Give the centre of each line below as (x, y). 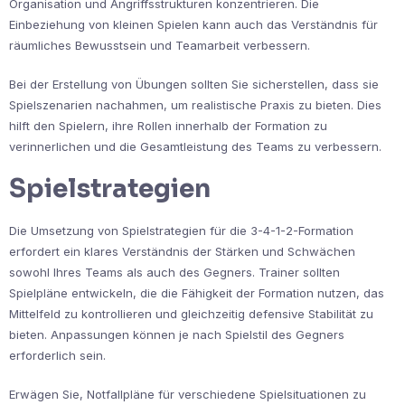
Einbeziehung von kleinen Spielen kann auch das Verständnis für (193, 25)
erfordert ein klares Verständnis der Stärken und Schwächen (182, 252)
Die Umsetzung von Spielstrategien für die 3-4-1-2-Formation (181, 231)
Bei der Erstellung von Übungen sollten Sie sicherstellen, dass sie (194, 85)
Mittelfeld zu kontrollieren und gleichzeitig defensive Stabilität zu (191, 314)
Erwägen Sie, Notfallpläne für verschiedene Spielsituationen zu (188, 395)
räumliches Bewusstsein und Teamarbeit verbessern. (160, 46)
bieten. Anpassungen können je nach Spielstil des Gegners (177, 335)
